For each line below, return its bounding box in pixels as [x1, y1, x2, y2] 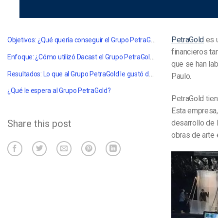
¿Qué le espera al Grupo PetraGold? [7, 87, 111, 95]
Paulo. [171, 72, 192, 81]
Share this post [7, 118, 72, 130]
